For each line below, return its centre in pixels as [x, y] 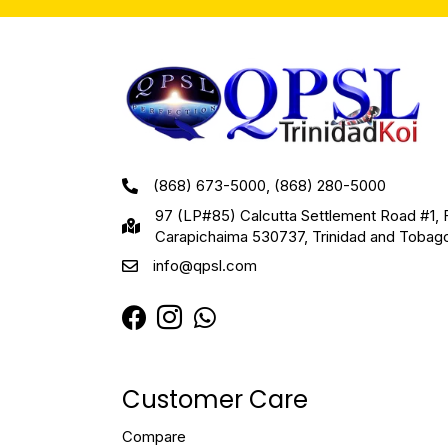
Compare [154, 436]
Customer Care [215, 399]
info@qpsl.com [205, 265]
